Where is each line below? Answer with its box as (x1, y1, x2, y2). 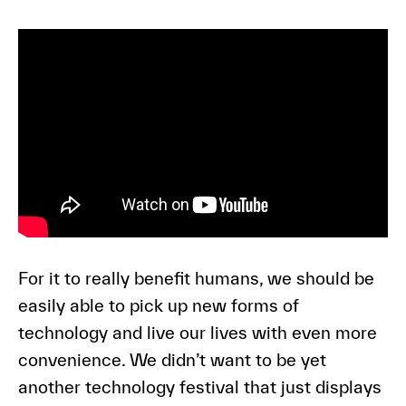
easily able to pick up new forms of (17, 295, 298, 315)
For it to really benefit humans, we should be (17, 267, 374, 288)
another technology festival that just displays (17, 376, 382, 397)
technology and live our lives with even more (17, 322, 377, 343)
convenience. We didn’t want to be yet (17, 349, 326, 370)
